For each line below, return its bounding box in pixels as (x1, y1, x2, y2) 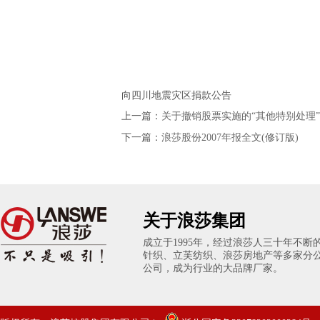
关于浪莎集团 (143, 211, 246, 230)
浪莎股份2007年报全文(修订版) (161, 132, 299, 143)
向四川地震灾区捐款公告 (121, 90, 231, 101)
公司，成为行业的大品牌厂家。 (143, 263, 283, 274)
